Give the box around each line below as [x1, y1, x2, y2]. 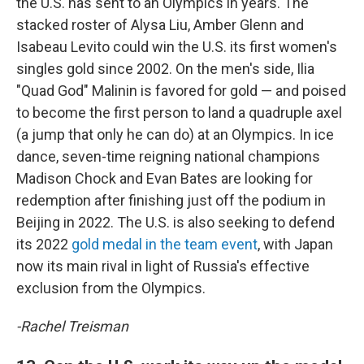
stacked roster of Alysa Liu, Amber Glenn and [16, 16, 304, 33]
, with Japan [258, 236, 333, 253]
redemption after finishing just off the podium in [16, 192, 326, 209]
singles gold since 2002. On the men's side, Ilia [16, 60, 314, 77]
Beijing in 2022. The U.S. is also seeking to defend [16, 214, 335, 231]
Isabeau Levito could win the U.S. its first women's [16, 38, 337, 55]
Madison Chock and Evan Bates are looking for [16, 170, 313, 187]
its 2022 [16, 236, 71, 253]
